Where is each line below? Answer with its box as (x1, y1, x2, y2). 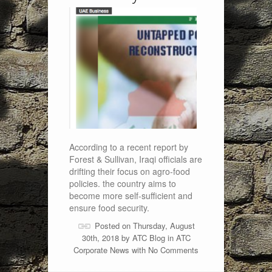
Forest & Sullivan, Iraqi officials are (69, 153, 202, 165)
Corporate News (73, 244, 129, 256)
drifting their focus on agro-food (69, 165, 190, 177)
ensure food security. (69, 202, 149, 214)
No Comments (148, 244, 199, 256)
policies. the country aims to (69, 177, 176, 189)
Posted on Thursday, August (94, 220, 195, 231)
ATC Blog (132, 232, 165, 243)
